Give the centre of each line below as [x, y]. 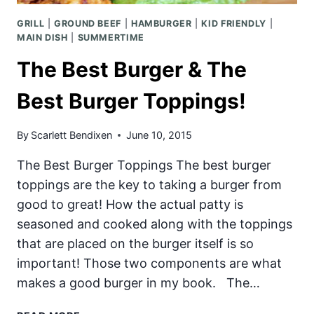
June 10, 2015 [159, 135]
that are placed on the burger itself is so [135, 244]
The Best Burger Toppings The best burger [144, 165]
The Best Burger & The [132, 69]
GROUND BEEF [88, 24]
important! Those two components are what [149, 264]
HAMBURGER [161, 24]
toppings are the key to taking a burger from [149, 185]
